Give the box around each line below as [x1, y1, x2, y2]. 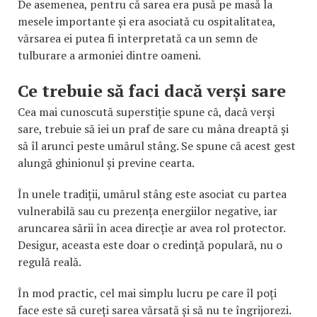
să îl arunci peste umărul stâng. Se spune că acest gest [18, 137, 296, 154]
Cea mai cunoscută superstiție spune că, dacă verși [18, 103, 275, 120]
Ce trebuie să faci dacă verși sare [18, 79, 286, 102]
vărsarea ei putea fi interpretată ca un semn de [18, 30, 258, 46]
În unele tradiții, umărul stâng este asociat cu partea [18, 185, 287, 202]
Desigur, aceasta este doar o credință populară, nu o [18, 236, 282, 253]
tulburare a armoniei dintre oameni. [18, 47, 201, 63]
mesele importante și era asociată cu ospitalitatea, [18, 13, 275, 29]
